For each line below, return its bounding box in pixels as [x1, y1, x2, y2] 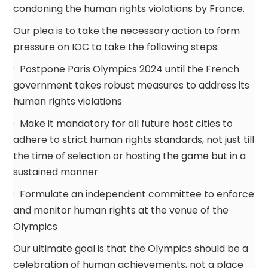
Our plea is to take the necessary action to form [13, 23, 240, 38]
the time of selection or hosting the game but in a [13, 148, 246, 163]
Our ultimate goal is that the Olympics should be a [13, 241, 249, 255]
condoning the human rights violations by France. [13, 1, 245, 16]
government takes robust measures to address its [13, 78, 250, 92]
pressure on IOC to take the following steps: [13, 39, 220, 54]
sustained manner [13, 165, 99, 179]
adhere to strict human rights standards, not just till [13, 132, 255, 147]
